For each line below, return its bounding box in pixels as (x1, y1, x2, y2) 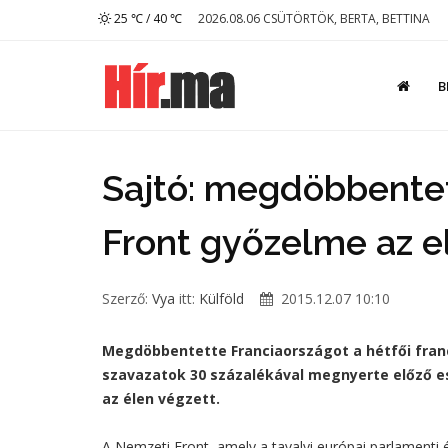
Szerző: (102, 289, 152, 308)
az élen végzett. (102, 389, 220, 408)
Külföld (199, 289, 244, 308)
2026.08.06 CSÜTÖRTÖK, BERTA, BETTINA (198, 10, 430, 27)
